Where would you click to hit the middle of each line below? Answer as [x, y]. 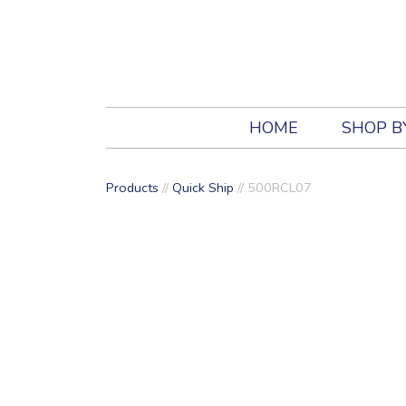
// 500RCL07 [273, 188]
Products [132, 188]
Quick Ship [203, 188]
